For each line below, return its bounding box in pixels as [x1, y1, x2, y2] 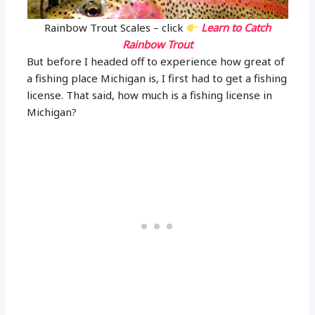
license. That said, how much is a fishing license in [27, 88, 273, 103]
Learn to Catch [201, 20, 271, 35]
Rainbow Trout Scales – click [44, 20, 186, 35]
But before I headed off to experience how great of [27, 54, 285, 69]
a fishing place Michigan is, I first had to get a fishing [27, 71, 288, 86]
